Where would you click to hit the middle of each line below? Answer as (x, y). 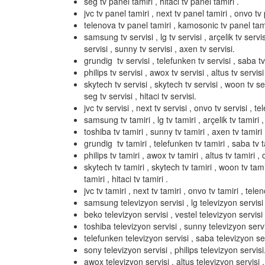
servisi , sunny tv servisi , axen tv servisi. (159, 49)
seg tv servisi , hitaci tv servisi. (140, 96)
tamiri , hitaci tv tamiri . (126, 179)
